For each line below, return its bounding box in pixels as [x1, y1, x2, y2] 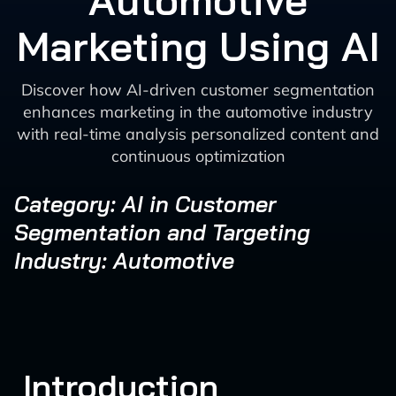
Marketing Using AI [16, 20, 380, 72]
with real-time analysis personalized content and [17, 124, 379, 144]
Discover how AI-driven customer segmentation [21, 80, 375, 100]
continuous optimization [110, 146, 286, 166]
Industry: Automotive [14, 247, 234, 274]
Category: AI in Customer [14, 190, 276, 217]
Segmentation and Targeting [14, 218, 310, 246]
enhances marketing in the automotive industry [23, 102, 373, 122]
